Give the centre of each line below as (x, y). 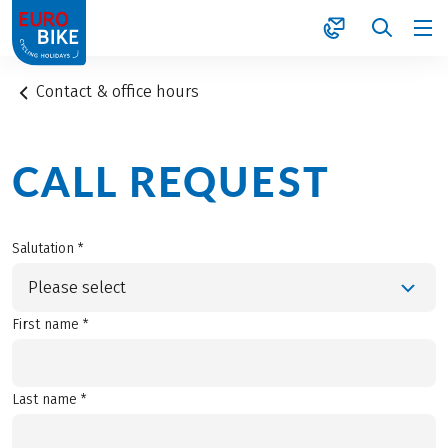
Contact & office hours (118, 91)
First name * (50, 325)
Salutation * (48, 249)
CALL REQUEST (171, 182)
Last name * (49, 400)
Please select (77, 287)
